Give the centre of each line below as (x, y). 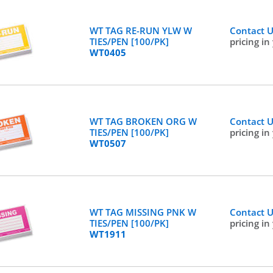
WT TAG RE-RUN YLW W (140, 30)
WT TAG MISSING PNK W (143, 212)
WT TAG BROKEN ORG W (143, 121)
